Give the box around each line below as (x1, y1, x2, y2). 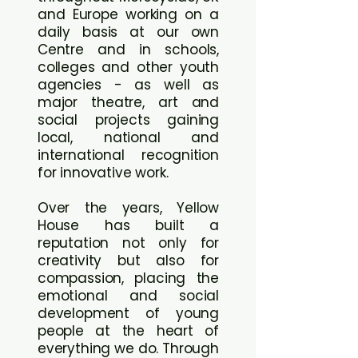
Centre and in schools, (38, 40, 219, 59)
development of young (38, 304, 219, 323)
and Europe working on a (38, 5, 219, 24)
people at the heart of (38, 321, 219, 340)
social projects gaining (38, 110, 219, 129)
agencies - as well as (38, 75, 219, 94)
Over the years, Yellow (38, 198, 219, 217)
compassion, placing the (38, 268, 219, 288)
